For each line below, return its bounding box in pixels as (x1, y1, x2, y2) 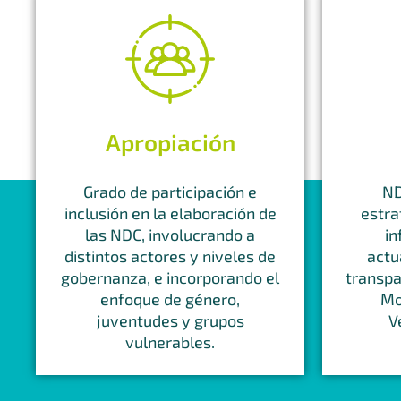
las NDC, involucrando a (85, 224, 255, 244)
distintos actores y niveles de (64, 245, 276, 266)
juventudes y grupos (96, 310, 244, 330)
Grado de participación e (83, 181, 257, 201)
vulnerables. (125, 331, 215, 352)
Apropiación (105, 127, 235, 156)
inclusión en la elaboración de (64, 202, 277, 223)
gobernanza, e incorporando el (61, 267, 279, 287)
